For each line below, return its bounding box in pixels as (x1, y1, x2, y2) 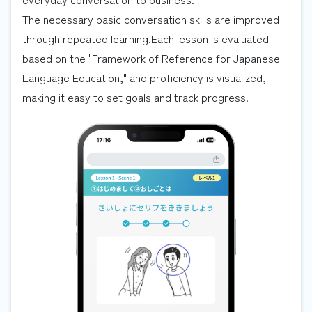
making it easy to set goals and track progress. (22, 88, 249, 105)
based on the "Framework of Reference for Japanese (22, 49, 280, 66)
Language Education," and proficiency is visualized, (22, 69, 266, 86)
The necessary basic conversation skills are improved (22, 10, 279, 27)
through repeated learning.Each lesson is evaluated (22, 30, 269, 47)
